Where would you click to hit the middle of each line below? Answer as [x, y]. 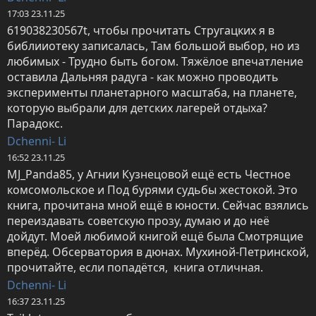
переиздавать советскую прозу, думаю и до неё [138, 221]
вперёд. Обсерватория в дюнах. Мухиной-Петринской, [158, 252]
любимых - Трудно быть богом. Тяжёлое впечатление [155, 62]
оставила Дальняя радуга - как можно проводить [143, 77]
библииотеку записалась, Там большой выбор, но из [153, 46]
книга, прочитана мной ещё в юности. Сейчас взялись [158, 206]
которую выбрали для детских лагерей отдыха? [137, 108]
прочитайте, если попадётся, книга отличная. [135, 268]
